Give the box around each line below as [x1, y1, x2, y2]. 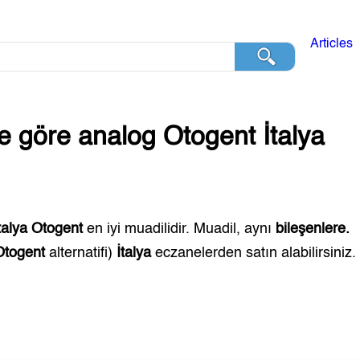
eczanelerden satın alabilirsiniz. [151, 246, 357, 260]
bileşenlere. [276, 222, 350, 236]
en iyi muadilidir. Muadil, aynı [83, 222, 272, 236]
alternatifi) [45, 246, 117, 260]
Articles [309, 38, 353, 51]
